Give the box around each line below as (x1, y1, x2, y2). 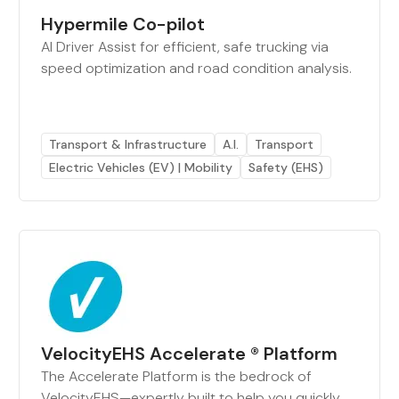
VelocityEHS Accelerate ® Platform (41, 342, 338, 365)
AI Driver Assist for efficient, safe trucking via (41, 37, 330, 56)
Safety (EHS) (248, 159, 324, 175)
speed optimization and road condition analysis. (41, 59, 353, 77)
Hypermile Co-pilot (41, 12, 206, 36)
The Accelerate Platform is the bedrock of (41, 367, 313, 386)
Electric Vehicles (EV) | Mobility (49, 159, 233, 175)
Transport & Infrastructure (49, 136, 208, 152)
